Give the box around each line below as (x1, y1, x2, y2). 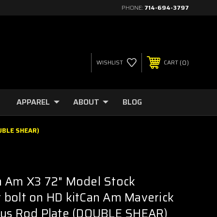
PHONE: (122, 3, 144, 12)
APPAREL (16, 96, 50, 108)
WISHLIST (96, 58, 123, 67)
